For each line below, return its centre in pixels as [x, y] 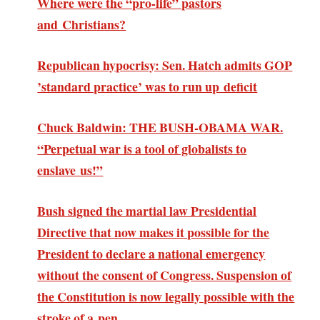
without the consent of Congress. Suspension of [165, 275]
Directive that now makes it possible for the [154, 232]
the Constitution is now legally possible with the [166, 296]
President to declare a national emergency [151, 253]
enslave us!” [70, 170]
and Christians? [82, 25]
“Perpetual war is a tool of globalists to [142, 148]
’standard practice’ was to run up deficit [147, 86]
